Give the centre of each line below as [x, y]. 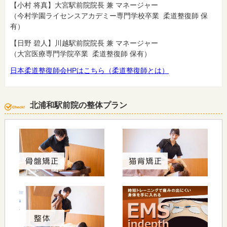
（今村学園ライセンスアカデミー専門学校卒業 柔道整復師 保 [109, 15]
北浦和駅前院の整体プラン [78, 105]
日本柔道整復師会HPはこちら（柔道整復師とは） [89, 70]
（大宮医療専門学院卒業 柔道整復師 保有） [80, 53]
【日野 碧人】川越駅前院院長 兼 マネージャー [84, 43]
